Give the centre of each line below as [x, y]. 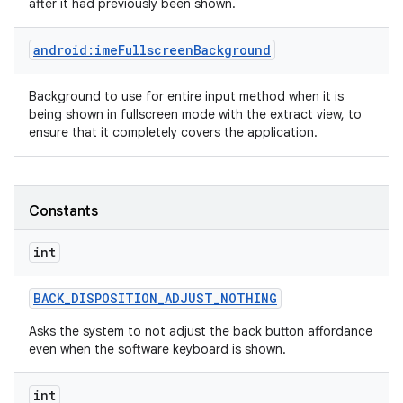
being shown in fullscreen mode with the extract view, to [195, 114]
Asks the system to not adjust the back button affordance [201, 331]
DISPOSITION [114, 298]
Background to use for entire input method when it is [186, 96]
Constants [63, 211]
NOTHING [249, 298]
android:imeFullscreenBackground [152, 50]
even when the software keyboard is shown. [157, 349]
